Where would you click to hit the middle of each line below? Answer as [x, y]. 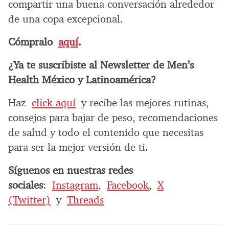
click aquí [54, 102]
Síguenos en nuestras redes [71, 170]
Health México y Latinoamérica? [82, 79]
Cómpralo [33, 42]
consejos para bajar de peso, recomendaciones [113, 117]
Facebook [128, 185]
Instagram [75, 185]
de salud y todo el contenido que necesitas [106, 132]
